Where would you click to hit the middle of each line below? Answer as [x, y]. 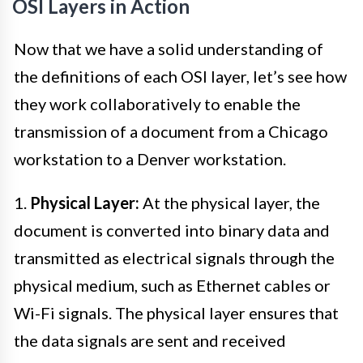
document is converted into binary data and [172, 231]
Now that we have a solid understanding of [169, 49]
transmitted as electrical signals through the [174, 258]
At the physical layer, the [230, 203]
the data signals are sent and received [150, 341]
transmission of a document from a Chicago [171, 132]
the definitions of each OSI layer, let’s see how [180, 77]
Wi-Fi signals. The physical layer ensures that [176, 313]
